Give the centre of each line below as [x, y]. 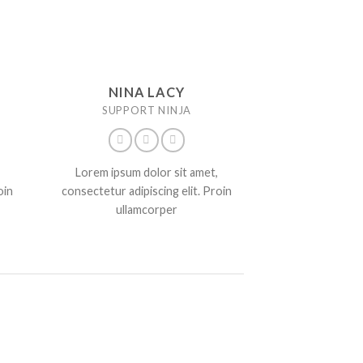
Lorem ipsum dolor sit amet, [147, 173]
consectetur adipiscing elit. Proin [147, 191]
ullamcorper [147, 210]
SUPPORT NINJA [147, 110]
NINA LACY [147, 92]
